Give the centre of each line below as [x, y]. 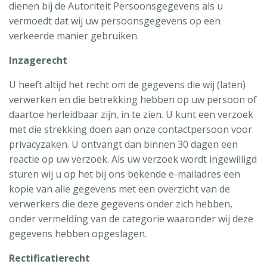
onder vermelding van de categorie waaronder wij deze [131, 218]
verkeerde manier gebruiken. [74, 35]
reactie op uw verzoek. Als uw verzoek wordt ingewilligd [133, 159]
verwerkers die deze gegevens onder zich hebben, [121, 204]
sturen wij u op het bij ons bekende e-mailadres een [125, 174]
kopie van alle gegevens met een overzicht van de [119, 189]
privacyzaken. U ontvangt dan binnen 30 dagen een [123, 144]
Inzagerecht [38, 60]
